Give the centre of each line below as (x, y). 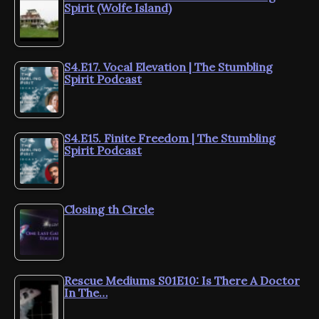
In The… (86, 292)
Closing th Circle (109, 209)
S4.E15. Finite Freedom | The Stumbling (170, 138)
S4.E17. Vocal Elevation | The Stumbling (168, 67)
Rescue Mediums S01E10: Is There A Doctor (182, 280)
